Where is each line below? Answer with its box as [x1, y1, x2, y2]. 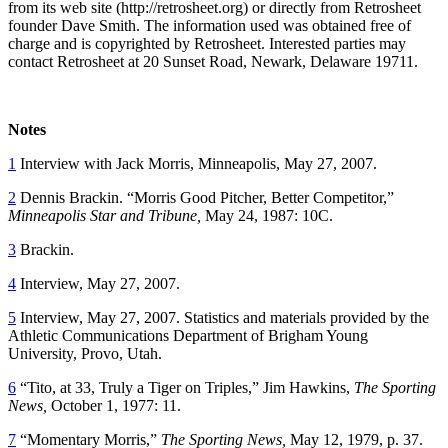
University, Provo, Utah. [8, 344, 162, 362]
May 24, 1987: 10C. [201, 206, 333, 224]
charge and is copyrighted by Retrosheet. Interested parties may [8, 34, 406, 52]
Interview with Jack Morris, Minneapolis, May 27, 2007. [16, 154, 377, 172]
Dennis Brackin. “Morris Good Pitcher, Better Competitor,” [16, 188, 394, 206]
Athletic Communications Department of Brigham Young [8, 326, 368, 344]
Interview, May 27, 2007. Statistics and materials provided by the [16, 308, 429, 326]
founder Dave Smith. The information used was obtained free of [8, 16, 411, 34]
